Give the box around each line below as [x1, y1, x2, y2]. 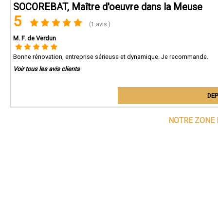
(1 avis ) [88, 21, 111, 28]
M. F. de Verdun [13, 35, 56, 42]
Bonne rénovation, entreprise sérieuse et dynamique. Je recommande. [13, 53, 208, 60]
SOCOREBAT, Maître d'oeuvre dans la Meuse [13, 1, 202, 13]
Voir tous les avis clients [13, 65, 80, 73]
